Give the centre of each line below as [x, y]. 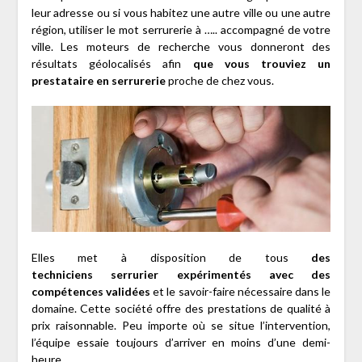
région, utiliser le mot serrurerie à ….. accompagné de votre [181, 30]
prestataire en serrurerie [98, 81]
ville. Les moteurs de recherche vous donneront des [181, 47]
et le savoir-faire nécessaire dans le [240, 291]
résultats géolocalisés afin [112, 64]
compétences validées [90, 291]
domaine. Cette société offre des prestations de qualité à [181, 308]
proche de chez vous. [219, 81]
